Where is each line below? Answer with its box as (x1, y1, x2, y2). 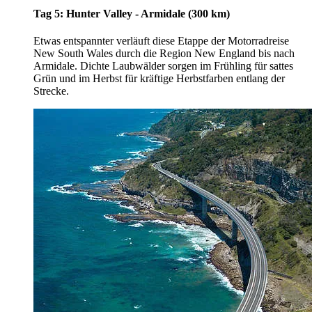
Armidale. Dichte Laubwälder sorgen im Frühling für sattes (33, 60, 293, 72)
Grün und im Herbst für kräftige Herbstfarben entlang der (33, 72, 285, 85)
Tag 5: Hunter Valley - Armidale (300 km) (33, 7, 230, 19)
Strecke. (33, 85, 69, 97)
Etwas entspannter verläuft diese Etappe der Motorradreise (33, 35, 289, 47)
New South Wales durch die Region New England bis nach (33, 47, 295, 60)
